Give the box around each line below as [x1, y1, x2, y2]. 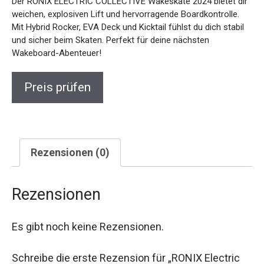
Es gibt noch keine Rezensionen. [12, 220, 164, 233]
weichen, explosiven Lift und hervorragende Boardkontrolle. [12, 9, 239, 19]
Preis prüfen [24, 80, 91, 94]
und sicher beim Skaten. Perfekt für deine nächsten [12, 35, 209, 45]
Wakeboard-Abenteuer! [12, 48, 101, 58]
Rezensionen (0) [31, 146, 110, 159]
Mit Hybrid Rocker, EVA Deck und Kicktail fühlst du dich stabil [12, 22, 244, 32]
